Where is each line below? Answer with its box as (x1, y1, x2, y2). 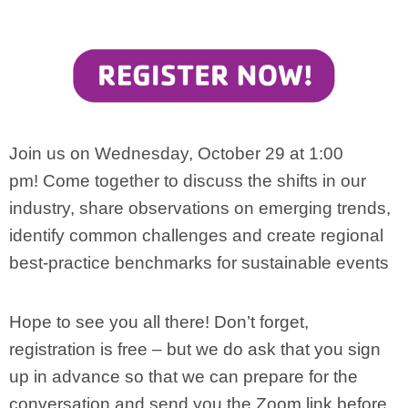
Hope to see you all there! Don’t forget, (9, 312, 309, 331)
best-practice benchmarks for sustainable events (9, 253, 389, 272)
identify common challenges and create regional (9, 226, 383, 245)
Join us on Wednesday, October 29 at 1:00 (9, 144, 343, 163)
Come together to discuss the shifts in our (43, 171, 366, 190)
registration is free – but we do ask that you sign (9, 340, 381, 359)
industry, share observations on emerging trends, (9, 199, 391, 218)
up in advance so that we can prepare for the (9, 367, 358, 386)
